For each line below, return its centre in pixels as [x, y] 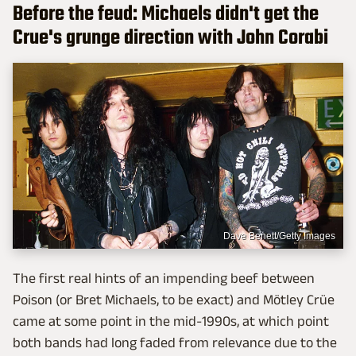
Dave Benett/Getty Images [279, 236]
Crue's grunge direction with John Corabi [170, 39]
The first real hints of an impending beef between [164, 278]
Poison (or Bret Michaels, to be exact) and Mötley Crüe [174, 299]
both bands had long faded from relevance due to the [175, 342]
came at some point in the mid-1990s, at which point [171, 321]
